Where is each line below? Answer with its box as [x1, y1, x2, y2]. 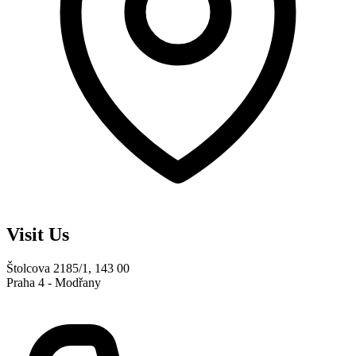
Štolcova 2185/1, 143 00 [6, 261, 130, 275]
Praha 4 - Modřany [6, 275, 101, 289]
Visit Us [6, 223, 69, 245]
